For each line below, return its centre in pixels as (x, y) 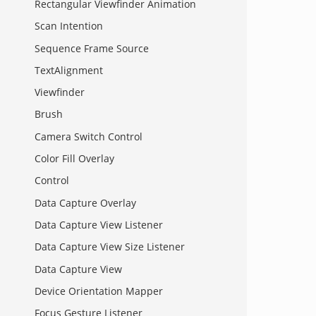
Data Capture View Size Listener (110, 247)
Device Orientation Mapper (99, 291)
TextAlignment (69, 70)
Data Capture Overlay (85, 202)
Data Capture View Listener (99, 225)
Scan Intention (69, 26)
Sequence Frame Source (92, 48)
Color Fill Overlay (74, 159)
